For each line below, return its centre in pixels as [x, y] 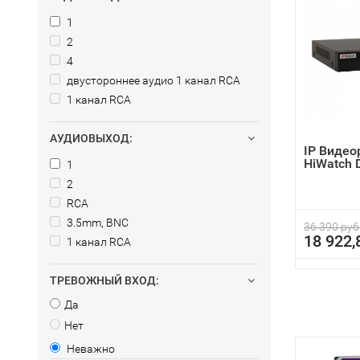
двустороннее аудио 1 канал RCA [152, 80]
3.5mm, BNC [96, 223]
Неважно [90, 349]
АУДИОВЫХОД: [91, 138]
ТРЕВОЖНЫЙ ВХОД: [104, 280]
